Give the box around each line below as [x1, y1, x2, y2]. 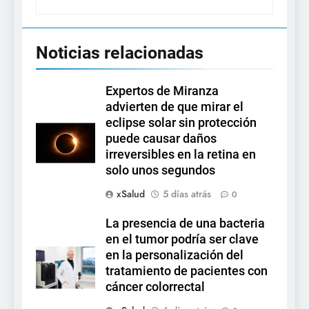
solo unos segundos [106, 163, 215, 178]
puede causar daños [106, 132, 217, 146]
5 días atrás [163, 187, 211, 201]
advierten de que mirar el [106, 100, 243, 114]
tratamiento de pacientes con [106, 264, 268, 279]
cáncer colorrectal [106, 280, 205, 295]
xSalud [117, 187, 145, 201]
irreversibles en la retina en [106, 148, 256, 162]
